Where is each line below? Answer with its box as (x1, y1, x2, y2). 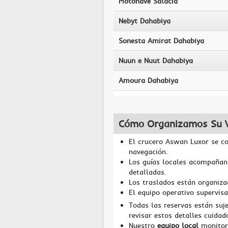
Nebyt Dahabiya (119, 16, 170, 25)
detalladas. (129, 167, 166, 177)
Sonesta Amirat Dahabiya (119, 36, 204, 45)
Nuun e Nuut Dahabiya (119, 56, 193, 65)
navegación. (129, 147, 168, 156)
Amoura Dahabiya (119, 76, 178, 85)
